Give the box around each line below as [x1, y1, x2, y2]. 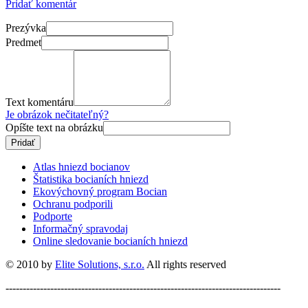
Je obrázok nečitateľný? [5, 108, 109, 120]
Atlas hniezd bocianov [33, 160, 130, 173]
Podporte [33, 210, 72, 222]
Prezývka [5, 21, 46, 34]
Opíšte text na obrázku [5, 121, 103, 133]
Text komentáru [5, 96, 74, 108]
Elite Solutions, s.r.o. [55, 258, 144, 270]
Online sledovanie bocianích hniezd [33, 234, 188, 247]
